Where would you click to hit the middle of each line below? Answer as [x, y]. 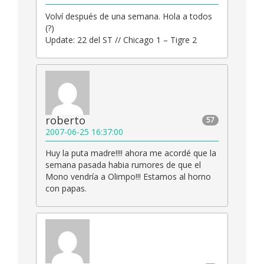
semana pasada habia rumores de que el [123, 165]
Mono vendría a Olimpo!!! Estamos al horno [128, 177]
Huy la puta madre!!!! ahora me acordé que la [131, 153]
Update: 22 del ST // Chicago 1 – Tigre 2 [121, 40]
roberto [65, 121]
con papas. [66, 189]
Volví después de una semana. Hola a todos [129, 16]
